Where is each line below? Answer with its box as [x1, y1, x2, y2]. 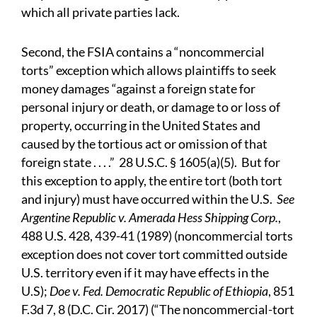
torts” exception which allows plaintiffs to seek [21, 62, 276, 79]
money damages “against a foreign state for [21, 81, 255, 97]
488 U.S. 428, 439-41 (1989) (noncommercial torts [21, 228, 293, 244]
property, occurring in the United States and [21, 117, 260, 134]
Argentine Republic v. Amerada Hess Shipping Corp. [21, 209, 278, 226]
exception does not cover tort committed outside [21, 246, 287, 263]
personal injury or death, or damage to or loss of [21, 99, 280, 115]
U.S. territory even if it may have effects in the [21, 265, 269, 281]
